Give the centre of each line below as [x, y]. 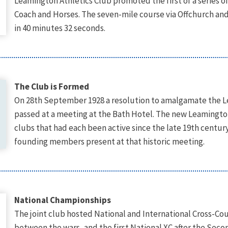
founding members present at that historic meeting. [109, 141]
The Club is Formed [51, 87]
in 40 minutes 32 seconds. [60, 28]
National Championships [62, 200]
